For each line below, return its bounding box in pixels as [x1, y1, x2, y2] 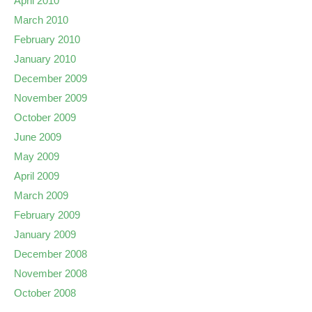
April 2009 [14, 170, 59, 182]
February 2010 [14, 33, 80, 45]
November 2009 [14, 92, 87, 104]
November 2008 [14, 267, 87, 279]
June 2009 [14, 131, 61, 143]
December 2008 [14, 248, 87, 260]
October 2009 [14, 111, 76, 123]
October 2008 [14, 287, 76, 299]
